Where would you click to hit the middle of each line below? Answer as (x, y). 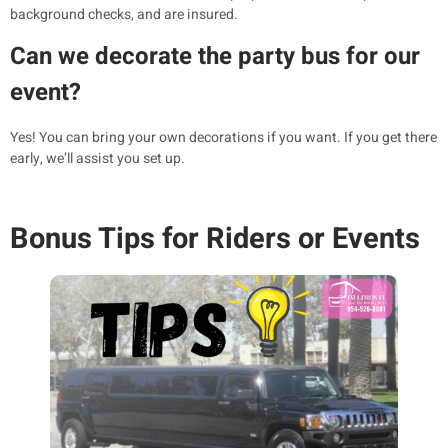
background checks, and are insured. (124, 14)
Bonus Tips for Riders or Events (215, 238)
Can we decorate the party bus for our (215, 57)
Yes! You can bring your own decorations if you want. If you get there (223, 138)
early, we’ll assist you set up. (97, 159)
